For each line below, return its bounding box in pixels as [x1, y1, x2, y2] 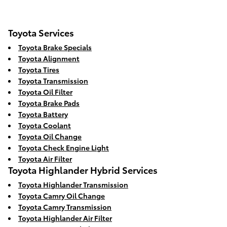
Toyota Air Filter [18, 154, 72, 164]
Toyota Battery [18, 109, 68, 120]
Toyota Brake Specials [18, 42, 92, 53]
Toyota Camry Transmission [18, 202, 111, 212]
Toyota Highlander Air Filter [18, 213, 112, 223]
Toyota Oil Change [18, 131, 82, 142]
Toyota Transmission [18, 75, 88, 86]
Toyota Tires [18, 64, 59, 75]
